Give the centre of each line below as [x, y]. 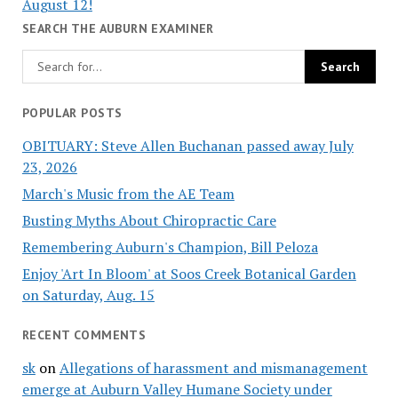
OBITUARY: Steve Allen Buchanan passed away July [187, 146]
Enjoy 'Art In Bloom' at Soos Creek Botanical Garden [189, 274]
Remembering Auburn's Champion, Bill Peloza [170, 247]
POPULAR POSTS [72, 113]
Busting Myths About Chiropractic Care [149, 221]
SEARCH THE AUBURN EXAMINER [118, 28]
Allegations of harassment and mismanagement [213, 367]
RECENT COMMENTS [84, 335]
